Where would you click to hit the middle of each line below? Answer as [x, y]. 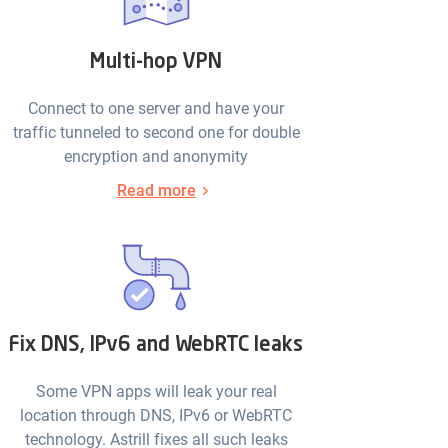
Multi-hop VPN [156, 63]
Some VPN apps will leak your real [156, 392]
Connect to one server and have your [156, 109]
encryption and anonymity [156, 157]
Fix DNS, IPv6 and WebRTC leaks [156, 346]
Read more [156, 191]
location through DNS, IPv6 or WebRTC [156, 416]
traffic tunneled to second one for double [156, 133]
